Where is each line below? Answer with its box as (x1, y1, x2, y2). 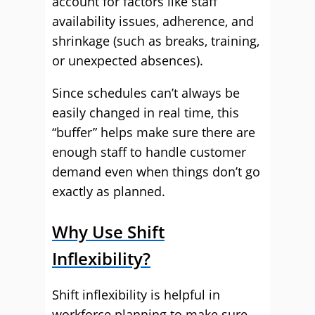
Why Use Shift (52, 220, 165, 243)
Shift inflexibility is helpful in (52, 286, 220, 303)
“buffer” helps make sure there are (52, 124, 255, 141)
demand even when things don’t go (52, 163, 260, 180)
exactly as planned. (52, 183, 165, 200)
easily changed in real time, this (52, 104, 239, 121)
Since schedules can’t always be (52, 84, 240, 101)
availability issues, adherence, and (52, 13, 254, 30)
